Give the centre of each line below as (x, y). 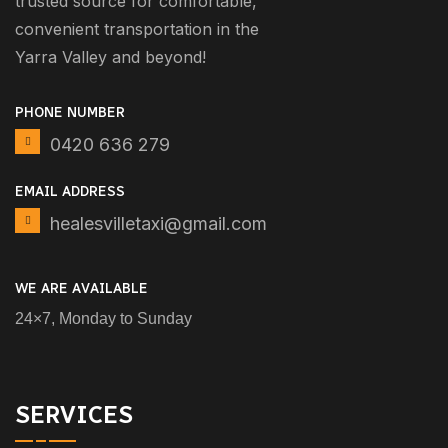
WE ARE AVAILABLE (81, 288)
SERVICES (74, 414)
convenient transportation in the (137, 29)
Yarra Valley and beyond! (110, 57)
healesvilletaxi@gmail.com (158, 224)
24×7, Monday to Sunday (103, 318)
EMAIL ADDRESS (70, 192)
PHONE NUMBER (70, 113)
